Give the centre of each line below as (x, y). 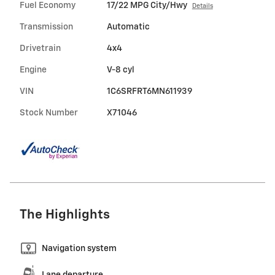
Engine (33, 70)
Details (202, 6)
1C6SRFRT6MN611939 (149, 92)
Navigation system (79, 249)
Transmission (46, 27)
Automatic (128, 27)
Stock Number (49, 113)
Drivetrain (40, 49)
